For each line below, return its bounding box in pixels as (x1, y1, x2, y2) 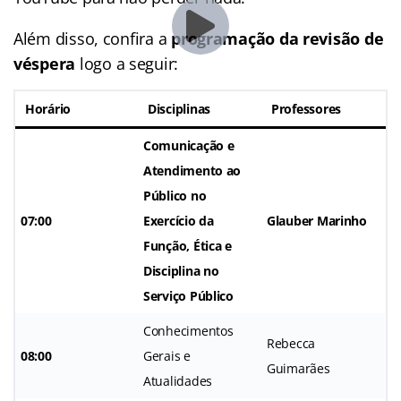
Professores (271, 99, 342, 117)
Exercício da (143, 211, 214, 229)
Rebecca (267, 334, 316, 352)
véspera (13, 52, 76, 74)
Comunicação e (143, 136, 235, 154)
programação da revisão (171, 27, 361, 49)
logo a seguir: (75, 52, 179, 74)
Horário (25, 99, 72, 117)
